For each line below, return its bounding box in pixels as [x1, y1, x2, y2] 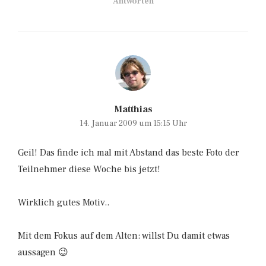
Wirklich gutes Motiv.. [18, 196, 109, 208]
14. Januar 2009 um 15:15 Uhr [79, 118, 187, 129]
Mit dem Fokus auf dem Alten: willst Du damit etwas [18, 229, 230, 242]
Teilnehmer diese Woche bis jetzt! [18, 163, 160, 175]
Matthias [113, 103, 153, 115]
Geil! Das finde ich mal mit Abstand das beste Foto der [18, 146, 239, 159]
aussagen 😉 [18, 246, 68, 258]
